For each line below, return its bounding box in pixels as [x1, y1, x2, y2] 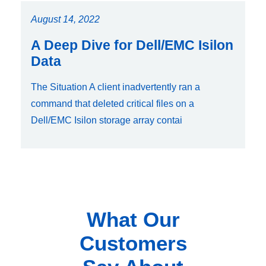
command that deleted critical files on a [31, 98, 194, 109]
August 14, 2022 [31, 14, 100, 24]
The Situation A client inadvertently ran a [31, 81, 200, 92]
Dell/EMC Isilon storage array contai [31, 115, 182, 125]
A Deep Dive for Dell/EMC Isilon [31, 37, 233, 53]
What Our [86, 207, 180, 231]
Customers [79, 231, 187, 255]
